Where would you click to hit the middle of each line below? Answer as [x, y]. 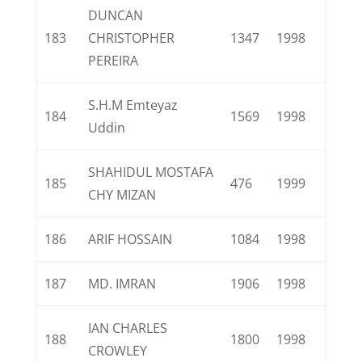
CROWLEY [118, 351]
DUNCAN [116, 15]
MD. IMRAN [122, 284]
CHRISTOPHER [132, 38]
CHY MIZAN [122, 195]
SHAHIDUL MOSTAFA [151, 172]
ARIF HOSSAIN [130, 239]
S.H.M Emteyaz [133, 105]
